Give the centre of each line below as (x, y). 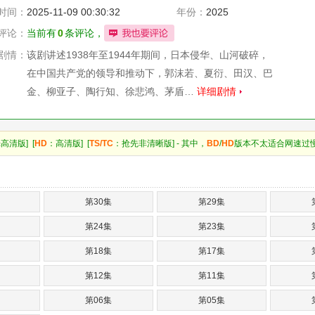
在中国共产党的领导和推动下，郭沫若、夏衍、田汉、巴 (150, 73)
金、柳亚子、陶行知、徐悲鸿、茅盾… (112, 91)
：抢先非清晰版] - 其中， (160, 143)
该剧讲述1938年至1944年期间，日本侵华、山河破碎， (148, 55)
